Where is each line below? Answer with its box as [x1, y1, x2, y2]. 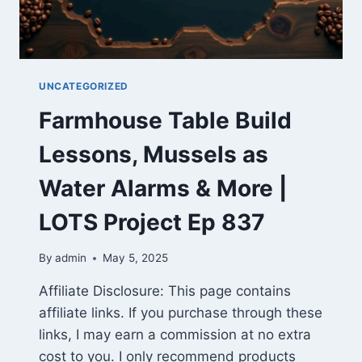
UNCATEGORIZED [39, 79, 128, 92]
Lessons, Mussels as [39, 140, 268, 168]
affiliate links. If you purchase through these [39, 305, 322, 322]
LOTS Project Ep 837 [39, 208, 265, 236]
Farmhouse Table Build [39, 106, 292, 134]
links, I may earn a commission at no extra [39, 326, 311, 343]
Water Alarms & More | [39, 174, 287, 202]
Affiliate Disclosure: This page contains [39, 283, 291, 300]
